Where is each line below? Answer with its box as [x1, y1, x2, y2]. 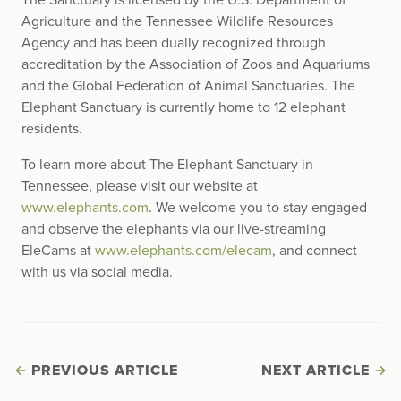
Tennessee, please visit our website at [21, 177, 258, 196]
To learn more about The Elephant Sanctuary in [21, 156, 313, 175]
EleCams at [21, 242, 95, 260]
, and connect [272, 242, 357, 260]
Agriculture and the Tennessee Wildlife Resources [21, 13, 333, 31]
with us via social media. [21, 263, 173, 282]
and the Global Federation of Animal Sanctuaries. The [21, 77, 355, 96]
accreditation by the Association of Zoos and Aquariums [21, 55, 370, 74]
